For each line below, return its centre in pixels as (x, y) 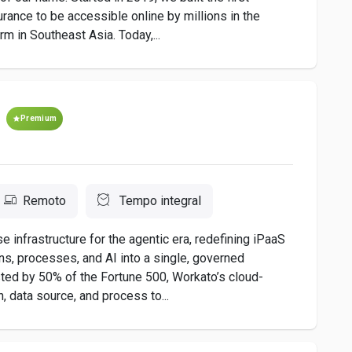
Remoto (44, 201)
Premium (39, 118)
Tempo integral (159, 201)
